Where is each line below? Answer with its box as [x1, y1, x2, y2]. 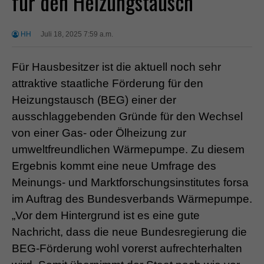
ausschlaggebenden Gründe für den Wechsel [12, 110, 243, 123]
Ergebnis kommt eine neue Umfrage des [12, 159, 216, 172]
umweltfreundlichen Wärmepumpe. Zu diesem [12, 143, 245, 156]
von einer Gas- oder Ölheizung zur [12, 126, 186, 139]
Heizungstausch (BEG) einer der [12, 93, 176, 106]
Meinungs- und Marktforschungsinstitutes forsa [12, 176, 249, 189]
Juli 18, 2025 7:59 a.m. [40, 29, 113, 38]
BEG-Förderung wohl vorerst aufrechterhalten [12, 242, 242, 255]
